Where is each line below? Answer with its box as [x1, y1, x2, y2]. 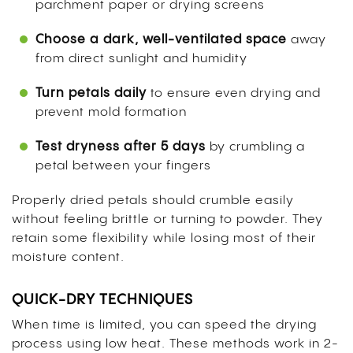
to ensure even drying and [147, 86, 321, 100]
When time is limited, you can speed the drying [12, 318, 317, 332]
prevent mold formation [35, 105, 187, 119]
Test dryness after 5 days [35, 139, 206, 154]
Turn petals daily [35, 86, 147, 100]
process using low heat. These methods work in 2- [12, 336, 339, 351]
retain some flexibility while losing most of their [12, 231, 316, 245]
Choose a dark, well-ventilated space [35, 32, 287, 46]
